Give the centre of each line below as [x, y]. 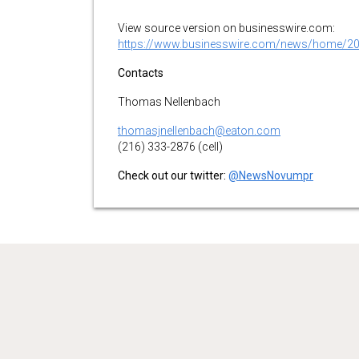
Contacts [141, 73]
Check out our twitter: [173, 175]
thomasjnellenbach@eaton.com [199, 131]
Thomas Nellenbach [169, 102]
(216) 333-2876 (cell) [170, 147]
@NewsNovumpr [271, 175]
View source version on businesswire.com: [226, 28]
